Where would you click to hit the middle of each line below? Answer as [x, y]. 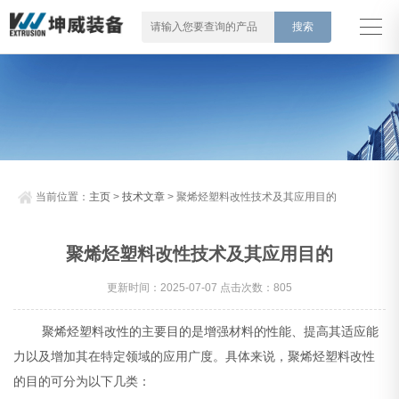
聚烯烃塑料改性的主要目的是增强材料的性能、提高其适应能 [196, 332]
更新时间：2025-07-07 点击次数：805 [199, 288]
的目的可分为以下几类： [82, 382]
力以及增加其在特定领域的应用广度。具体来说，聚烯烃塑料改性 [195, 357]
